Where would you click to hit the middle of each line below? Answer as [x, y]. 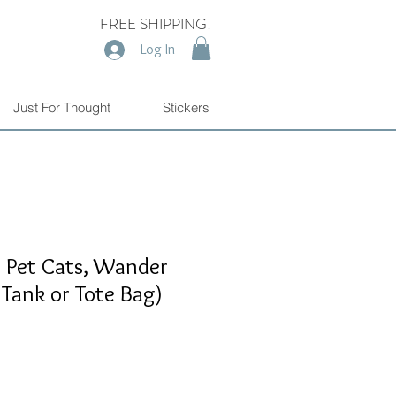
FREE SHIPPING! [156, 24]
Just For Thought [62, 108]
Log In [157, 49]
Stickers [186, 108]
